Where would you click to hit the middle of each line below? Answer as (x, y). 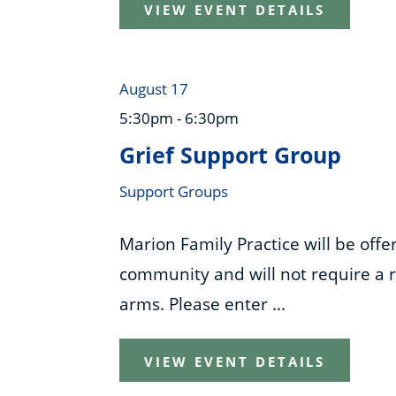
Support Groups (174, 192)
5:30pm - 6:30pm (179, 118)
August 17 (154, 89)
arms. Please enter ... (203, 304)
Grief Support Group (231, 155)
